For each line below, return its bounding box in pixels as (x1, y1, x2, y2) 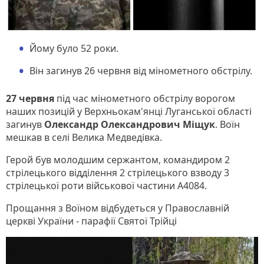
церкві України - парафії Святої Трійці (6, 214, 177, 227)
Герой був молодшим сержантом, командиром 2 (6, 153, 230, 166)
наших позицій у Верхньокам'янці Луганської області (6, 104, 252, 118)
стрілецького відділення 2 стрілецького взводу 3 (6, 166, 229, 179)
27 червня (6, 91, 54, 105)
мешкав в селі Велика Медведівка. (6, 130, 162, 144)
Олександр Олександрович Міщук (44, 117, 215, 131)
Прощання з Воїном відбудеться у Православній (6, 201, 229, 214)
